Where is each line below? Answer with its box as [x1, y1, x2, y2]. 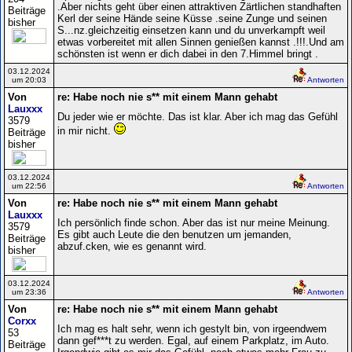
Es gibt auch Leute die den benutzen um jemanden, [57, 228, 291, 240]
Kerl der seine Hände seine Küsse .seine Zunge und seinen [57, 12, 327, 24]
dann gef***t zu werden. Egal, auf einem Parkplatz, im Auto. [57, 334, 329, 346]
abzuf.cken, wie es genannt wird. [57, 240, 207, 252]
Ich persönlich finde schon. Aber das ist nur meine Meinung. [57, 216, 330, 229]
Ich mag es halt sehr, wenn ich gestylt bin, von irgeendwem [57, 322, 327, 335]
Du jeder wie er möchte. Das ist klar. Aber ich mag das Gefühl [57, 110, 338, 123]
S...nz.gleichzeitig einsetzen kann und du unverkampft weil [57, 24, 325, 36]
